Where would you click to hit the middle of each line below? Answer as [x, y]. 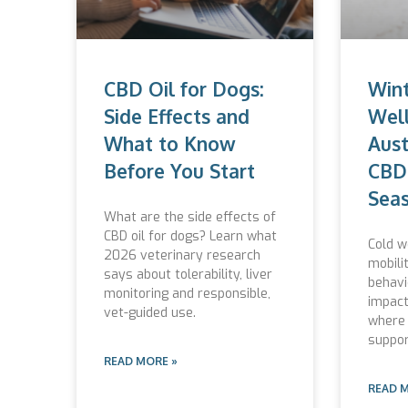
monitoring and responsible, [187, 293]
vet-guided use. [150, 312]
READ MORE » [141, 361]
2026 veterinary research [182, 255]
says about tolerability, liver [188, 274]
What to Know [170, 143]
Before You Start [179, 170]
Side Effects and [177, 116]
